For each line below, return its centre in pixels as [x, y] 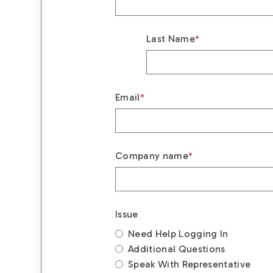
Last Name [170, 39]
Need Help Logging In [178, 234]
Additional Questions [177, 249]
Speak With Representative [190, 264]
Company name [152, 156]
